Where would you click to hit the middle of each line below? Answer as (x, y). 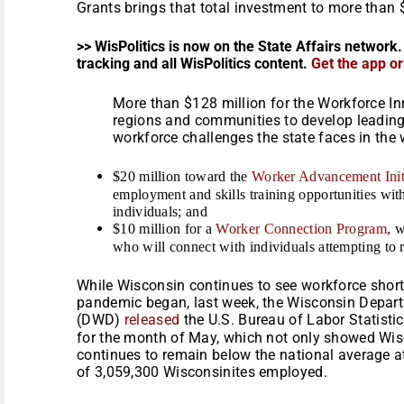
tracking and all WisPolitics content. (194, 63)
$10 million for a (165, 228)
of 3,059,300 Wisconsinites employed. (202, 372)
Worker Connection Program (301, 228)
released (152, 319)
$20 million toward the (182, 176)
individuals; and (162, 211)
